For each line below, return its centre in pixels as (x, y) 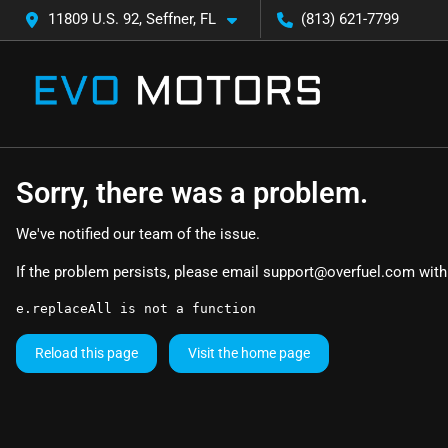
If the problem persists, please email (139, 272)
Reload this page (86, 353)
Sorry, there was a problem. (192, 193)
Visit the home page (249, 353)
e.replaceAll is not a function (136, 308)
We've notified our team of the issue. (138, 234)
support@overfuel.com (339, 272)
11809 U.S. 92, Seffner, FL (132, 19)
